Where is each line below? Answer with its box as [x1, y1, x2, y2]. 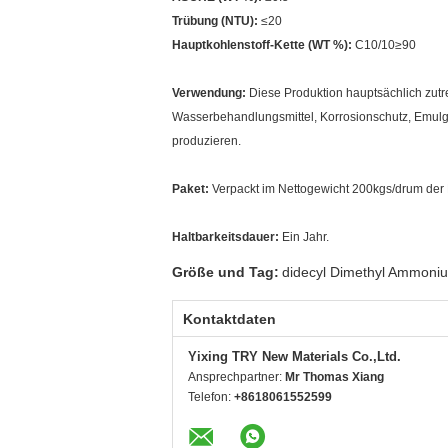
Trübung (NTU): [172, 14, 258, 28]
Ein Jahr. [279, 230, 329, 244]
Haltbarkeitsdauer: [172, 230, 279, 244]
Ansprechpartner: [188, 370, 285, 384]
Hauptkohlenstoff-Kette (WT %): [172, 38, 355, 52]
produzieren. [172, 134, 241, 148]
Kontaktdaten [183, 311, 276, 327]
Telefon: [188, 390, 234, 404]
